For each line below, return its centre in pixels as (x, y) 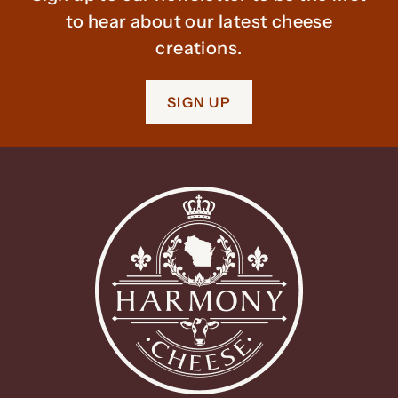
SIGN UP (199, 102)
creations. (199, 48)
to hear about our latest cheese (199, 21)
